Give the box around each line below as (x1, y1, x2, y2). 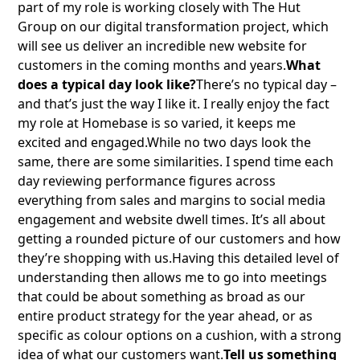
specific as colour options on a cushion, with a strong (18, 326, 342, 345)
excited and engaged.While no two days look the (18, 133, 312, 152)
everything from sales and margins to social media (18, 191, 326, 210)
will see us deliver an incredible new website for (18, 37, 308, 55)
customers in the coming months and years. (18, 56, 287, 75)
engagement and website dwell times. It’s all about (18, 211, 326, 229)
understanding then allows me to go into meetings (18, 268, 328, 287)
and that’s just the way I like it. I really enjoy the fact (18, 95, 330, 113)
